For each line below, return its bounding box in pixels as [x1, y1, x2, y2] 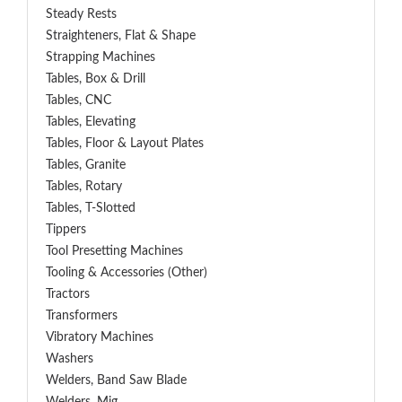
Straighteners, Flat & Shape [46, 30, 196, 42]
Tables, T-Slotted [46, 202, 135, 214]
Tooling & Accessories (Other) [46, 267, 207, 279]
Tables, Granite [46, 159, 126, 171]
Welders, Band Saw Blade [46, 374, 187, 387]
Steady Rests [46, 8, 117, 21]
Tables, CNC [46, 94, 111, 107]
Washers [46, 353, 93, 365]
